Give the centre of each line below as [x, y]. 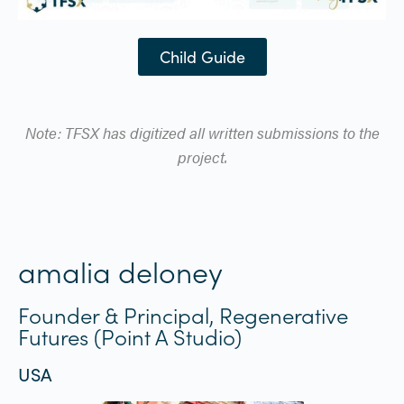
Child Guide [202, 56]
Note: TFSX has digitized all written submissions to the [202, 132]
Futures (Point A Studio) [130, 335]
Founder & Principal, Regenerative [183, 314]
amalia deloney [120, 271]
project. [202, 156]
